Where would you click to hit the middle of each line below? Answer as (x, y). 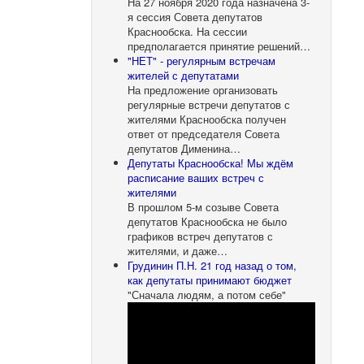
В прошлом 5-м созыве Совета (204, 206)
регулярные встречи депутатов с (209, 104)
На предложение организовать (203, 89)
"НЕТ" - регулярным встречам (202, 60)
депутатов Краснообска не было (208, 221)
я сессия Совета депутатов (195, 16)
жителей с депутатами (184, 75)
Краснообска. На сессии (188, 31)
